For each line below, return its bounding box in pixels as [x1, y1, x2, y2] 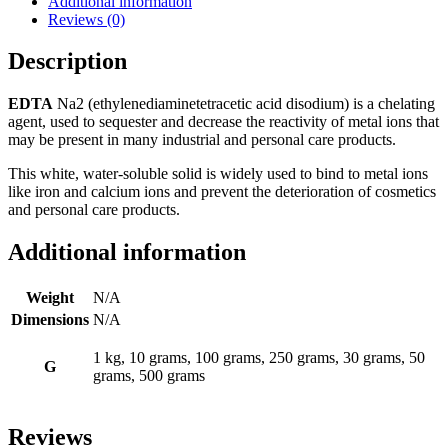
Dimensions [11, 311, 89, 329]
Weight [26, 289, 74, 307]
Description [8, 48, 127, 75]
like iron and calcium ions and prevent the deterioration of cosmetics [8, 183, 436, 201]
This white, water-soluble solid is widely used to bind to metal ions [8, 165, 428, 183]
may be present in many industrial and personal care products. [8, 131, 396, 149]
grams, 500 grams [93, 367, 205, 385]
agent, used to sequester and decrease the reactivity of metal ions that [8, 113, 439, 131]
